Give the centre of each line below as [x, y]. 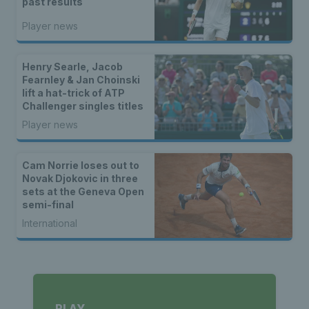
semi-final [48, 205]
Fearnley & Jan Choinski [81, 80]
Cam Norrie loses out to [81, 166]
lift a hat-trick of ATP [73, 93]
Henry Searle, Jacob [72, 67]
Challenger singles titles [83, 106]
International [50, 223]
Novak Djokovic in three [80, 179]
